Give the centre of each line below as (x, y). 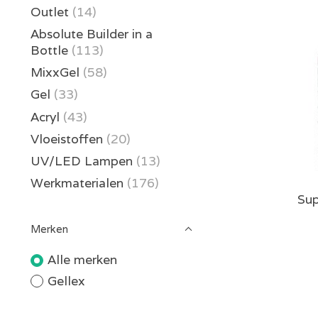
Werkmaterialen (79, 183)
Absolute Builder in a (92, 33)
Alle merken (82, 260)
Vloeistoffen (67, 138)
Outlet (50, 11)
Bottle (49, 50)
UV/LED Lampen (82, 161)
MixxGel (55, 72)
